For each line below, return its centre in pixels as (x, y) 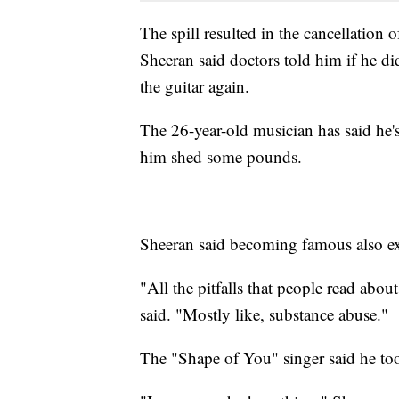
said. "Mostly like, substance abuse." (264, 314)
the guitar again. (195, 86)
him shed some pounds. (221, 157)
